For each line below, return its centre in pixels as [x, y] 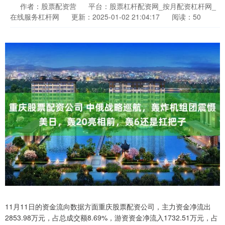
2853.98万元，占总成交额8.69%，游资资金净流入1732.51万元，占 [111, 218]
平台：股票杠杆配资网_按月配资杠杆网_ [152, 6]
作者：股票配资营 [49, 6]
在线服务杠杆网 [35, 17]
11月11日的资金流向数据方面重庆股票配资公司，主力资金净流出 [108, 207]
